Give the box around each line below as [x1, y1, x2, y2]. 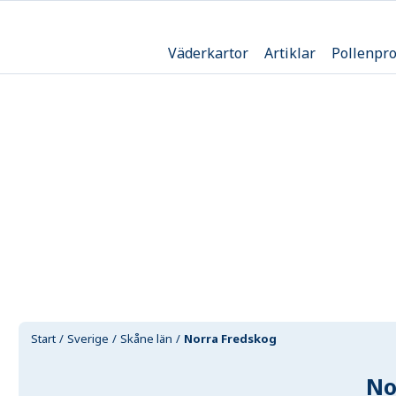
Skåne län [120, 331, 173, 346]
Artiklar [263, 42, 316, 63]
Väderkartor [167, 42, 248, 63]
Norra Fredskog [184, 331, 278, 346]
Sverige [67, 331, 110, 346]
